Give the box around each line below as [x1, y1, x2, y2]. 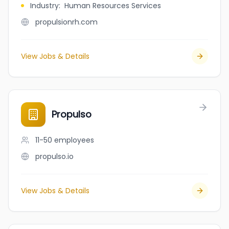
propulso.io [35, 151, 74, 162]
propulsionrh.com [35, 17, 98, 27]
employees [54, 135, 94, 145]
